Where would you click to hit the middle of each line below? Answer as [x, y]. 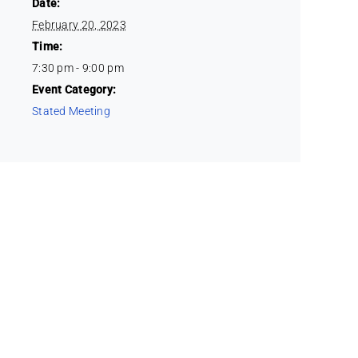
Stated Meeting [71, 111]
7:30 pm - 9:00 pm [78, 68]
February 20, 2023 [79, 24]
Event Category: [74, 89]
